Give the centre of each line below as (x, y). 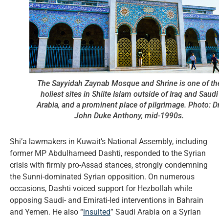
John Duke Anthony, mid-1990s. (129, 115)
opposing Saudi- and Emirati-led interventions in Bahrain (107, 200)
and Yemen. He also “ (46, 212)
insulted (97, 212)
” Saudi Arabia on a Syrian (156, 212)
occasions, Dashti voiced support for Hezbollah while (101, 188)
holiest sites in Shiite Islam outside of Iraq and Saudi (129, 94)
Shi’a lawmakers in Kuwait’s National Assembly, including (109, 141)
